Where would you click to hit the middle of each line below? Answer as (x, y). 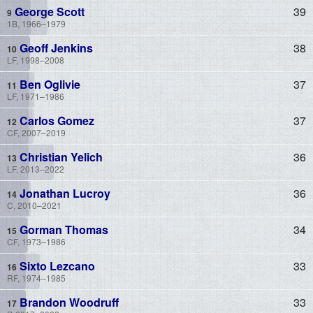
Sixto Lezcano (56, 265)
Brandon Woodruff (68, 302)
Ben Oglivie (49, 84)
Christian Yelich (60, 156)
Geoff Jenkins (55, 48)
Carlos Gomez (56, 120)
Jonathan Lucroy (64, 193)
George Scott (48, 11)
